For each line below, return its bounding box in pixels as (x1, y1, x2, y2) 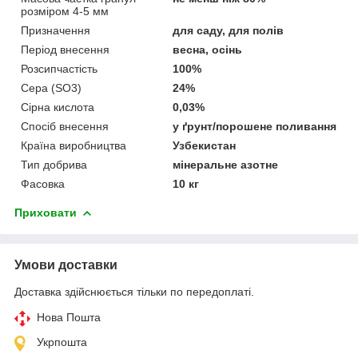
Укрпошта (37, 335, 87, 348)
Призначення (21, 23, 90, 37)
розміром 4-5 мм (21, 4, 109, 18)
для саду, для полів (173, 23, 284, 37)
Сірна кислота (21, 100, 94, 113)
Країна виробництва (21, 138, 126, 152)
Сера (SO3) (21, 81, 82, 94)
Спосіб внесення (21, 119, 109, 133)
